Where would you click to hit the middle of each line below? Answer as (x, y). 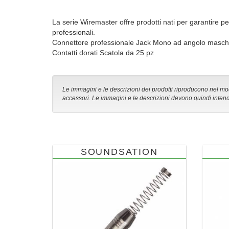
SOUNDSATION (119, 152)
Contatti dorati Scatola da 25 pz (103, 52)
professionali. (74, 32)
